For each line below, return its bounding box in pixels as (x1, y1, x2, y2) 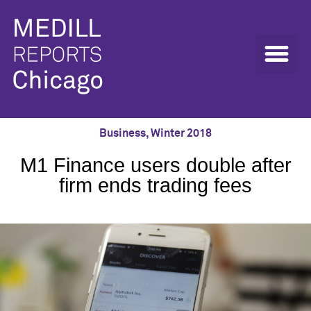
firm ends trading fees (59, 174, 252, 196)
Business (99, 128, 146, 139)
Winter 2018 (151, 128, 212, 139)
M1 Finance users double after (19, 154, 292, 176)
